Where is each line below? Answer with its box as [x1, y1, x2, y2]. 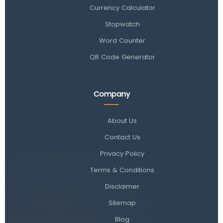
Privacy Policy [100, 148, 145, 158]
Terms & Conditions [90, 165, 155, 175]
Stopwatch [105, 19, 140, 29]
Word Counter [99, 35, 146, 45]
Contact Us [104, 132, 140, 142]
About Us [108, 115, 137, 125]
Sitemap [109, 198, 136, 208]
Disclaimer [105, 181, 140, 191]
